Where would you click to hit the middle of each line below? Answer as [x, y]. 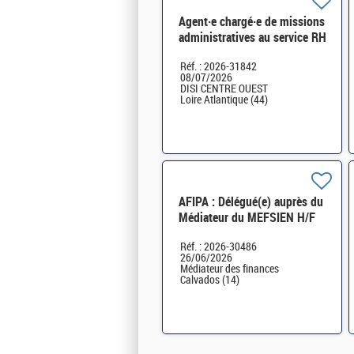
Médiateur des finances [230, 269]
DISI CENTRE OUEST [224, 88]
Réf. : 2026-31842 [218, 66]
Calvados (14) [210, 280]
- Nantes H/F [211, 53]
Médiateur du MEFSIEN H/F [247, 217]
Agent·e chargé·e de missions [252, 21]
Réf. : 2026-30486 [218, 247]
